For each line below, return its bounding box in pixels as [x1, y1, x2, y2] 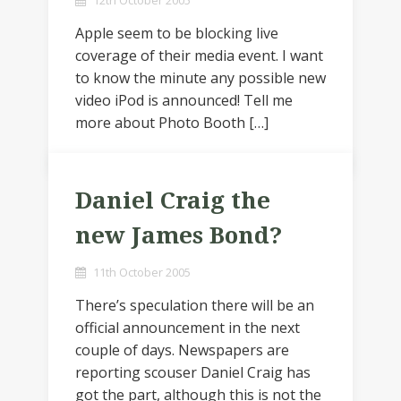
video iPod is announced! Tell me [75, 90, 293, 110]
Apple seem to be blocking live [75, 23, 278, 43]
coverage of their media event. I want [75, 46, 323, 65]
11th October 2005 [93, 264, 191, 280]
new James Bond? [75, 222, 282, 249]
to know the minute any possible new [75, 68, 326, 88]
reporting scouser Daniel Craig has [75, 363, 311, 382]
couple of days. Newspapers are [75, 340, 289, 360]
